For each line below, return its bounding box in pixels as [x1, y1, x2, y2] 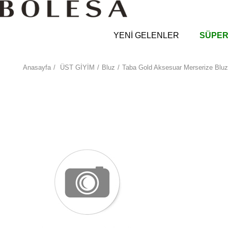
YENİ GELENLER [113, 31, 179, 40]
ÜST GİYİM [60, 64, 95, 71]
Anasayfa [23, 64, 51, 71]
